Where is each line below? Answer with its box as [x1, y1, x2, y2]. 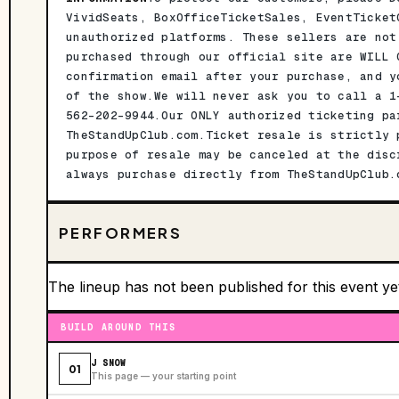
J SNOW [91, 356, 126, 369]
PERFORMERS [59, 223, 183, 242]
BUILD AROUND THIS [61, 322, 176, 334]
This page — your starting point [91, 370, 236, 381]
